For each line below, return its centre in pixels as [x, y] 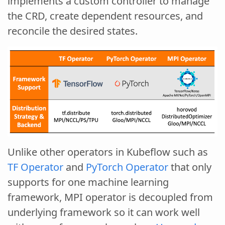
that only [190, 167]
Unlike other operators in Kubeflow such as [108, 152]
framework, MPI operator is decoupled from [110, 197]
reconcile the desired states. [73, 31]
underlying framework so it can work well [104, 212]
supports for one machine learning [88, 182]
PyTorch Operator [127, 167]
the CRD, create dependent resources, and [105, 16]
